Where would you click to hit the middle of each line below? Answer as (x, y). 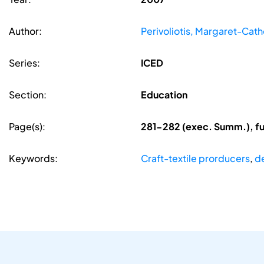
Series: (24, 63)
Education (164, 95)
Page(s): (27, 127)
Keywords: (33, 159)
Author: (25, 31)
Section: (28, 95)
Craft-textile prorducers (195, 159)
